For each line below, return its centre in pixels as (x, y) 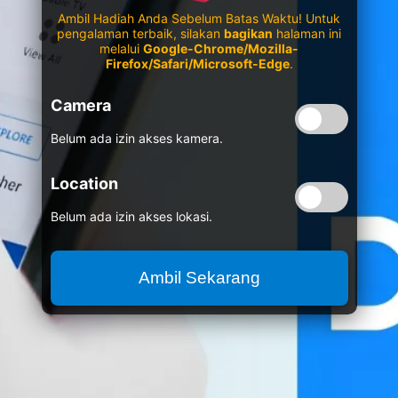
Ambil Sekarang (199, 278)
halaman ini (307, 34)
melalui (121, 49)
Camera (80, 106)
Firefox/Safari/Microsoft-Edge (197, 64)
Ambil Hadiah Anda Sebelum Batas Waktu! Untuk (199, 19)
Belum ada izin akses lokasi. (131, 217)
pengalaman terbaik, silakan (140, 34)
